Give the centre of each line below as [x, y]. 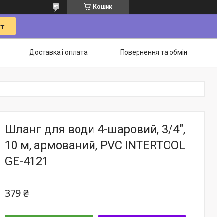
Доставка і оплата [58, 52]
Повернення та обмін [154, 52]
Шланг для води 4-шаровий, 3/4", [95, 129]
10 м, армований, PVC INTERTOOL [95, 145]
